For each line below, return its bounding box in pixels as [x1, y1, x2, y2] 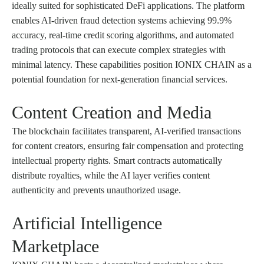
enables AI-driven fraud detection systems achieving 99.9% [12, 15, 232, 26]
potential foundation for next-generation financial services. [12, 74, 227, 85]
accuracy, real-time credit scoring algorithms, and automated [12, 30, 234, 41]
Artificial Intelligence [12, 213, 162, 233]
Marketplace [12, 236, 99, 256]
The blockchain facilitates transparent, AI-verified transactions [12, 126, 241, 137]
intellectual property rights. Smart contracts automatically [12, 156, 222, 166]
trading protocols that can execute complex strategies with [12, 45, 226, 55]
